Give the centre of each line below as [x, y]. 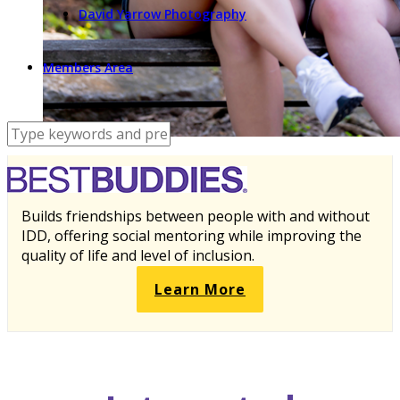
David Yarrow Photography [162, 14]
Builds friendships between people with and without [196, 216]
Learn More [200, 289]
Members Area [88, 67]
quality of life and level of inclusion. [138, 255]
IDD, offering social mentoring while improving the [192, 235]
